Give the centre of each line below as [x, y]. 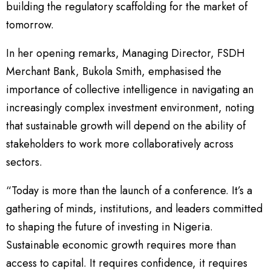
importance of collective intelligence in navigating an [130, 90]
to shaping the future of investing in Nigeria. [109, 227]
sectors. [24, 162]
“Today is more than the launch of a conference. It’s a [129, 191]
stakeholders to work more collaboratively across [120, 144]
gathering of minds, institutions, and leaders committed [134, 209]
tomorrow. [31, 25]
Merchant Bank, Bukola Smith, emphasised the [114, 72]
